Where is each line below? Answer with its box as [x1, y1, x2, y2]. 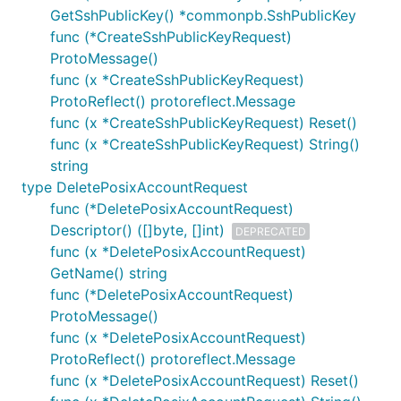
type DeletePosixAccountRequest [21, 178, 248, 196]
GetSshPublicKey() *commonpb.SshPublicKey [50, 6, 356, 24]
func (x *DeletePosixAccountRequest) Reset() [50, 371, 359, 389]
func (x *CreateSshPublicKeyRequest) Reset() [50, 114, 357, 132]
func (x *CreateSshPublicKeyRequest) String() [50, 135, 360, 153]
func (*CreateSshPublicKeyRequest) [50, 28, 292, 46]
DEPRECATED [235, 224, 306, 238]
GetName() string [50, 264, 167, 282]
